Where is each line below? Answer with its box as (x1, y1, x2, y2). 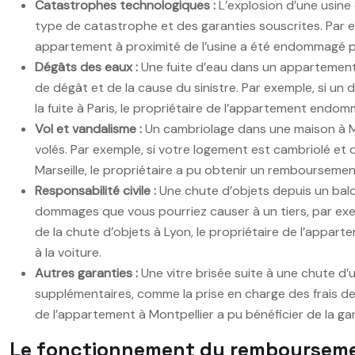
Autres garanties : (35, 264, 141, 281)
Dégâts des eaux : (35, 58, 141, 75)
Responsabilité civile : (35, 181, 159, 199)
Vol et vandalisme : (35, 120, 145, 137)
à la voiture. (35, 243, 101, 261)
